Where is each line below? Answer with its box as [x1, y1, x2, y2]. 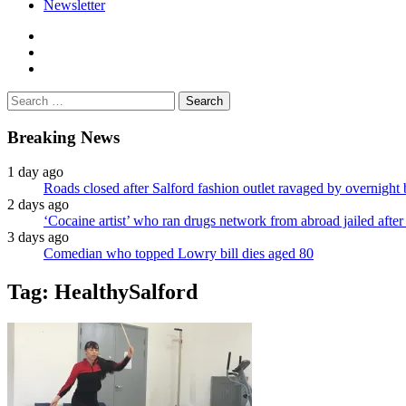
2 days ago [7, 197, 69, 213]
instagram [43, 59, 98, 75]
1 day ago [7, 164, 63, 180]
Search [6, 90, 45, 106]
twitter [43, 43, 79, 59]
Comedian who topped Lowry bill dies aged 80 [43, 246, 314, 262]
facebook [43, 26, 95, 43]
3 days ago [7, 229, 69, 246]
